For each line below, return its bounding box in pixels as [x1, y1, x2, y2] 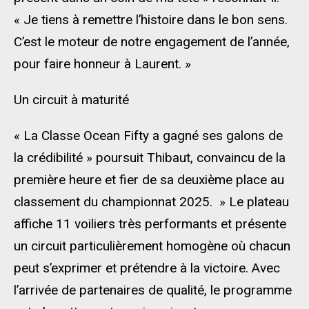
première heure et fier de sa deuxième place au [14, 172, 284, 188]
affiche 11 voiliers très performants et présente [14, 216, 286, 232]
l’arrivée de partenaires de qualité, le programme [14, 282, 292, 298]
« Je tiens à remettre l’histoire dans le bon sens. [14, 12, 288, 28]
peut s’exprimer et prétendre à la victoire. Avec [14, 260, 280, 276]
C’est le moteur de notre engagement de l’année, [14, 34, 290, 50]
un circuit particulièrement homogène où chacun [14, 238, 290, 254]
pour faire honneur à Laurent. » [14, 56, 191, 72]
